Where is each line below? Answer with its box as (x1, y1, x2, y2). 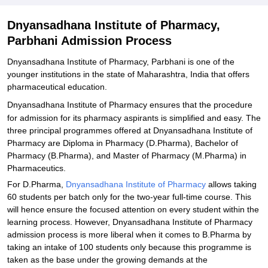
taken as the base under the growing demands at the (7, 255, 208, 264)
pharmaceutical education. (7, 82, 107, 92)
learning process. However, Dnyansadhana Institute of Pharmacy (7, 217, 252, 227)
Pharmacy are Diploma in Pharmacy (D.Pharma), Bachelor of (7, 138, 238, 148)
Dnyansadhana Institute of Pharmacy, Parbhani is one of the (7, 57, 234, 66)
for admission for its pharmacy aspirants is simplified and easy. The (7, 113, 261, 123)
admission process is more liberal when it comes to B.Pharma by (7, 230, 251, 239)
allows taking (206, 179, 257, 189)
